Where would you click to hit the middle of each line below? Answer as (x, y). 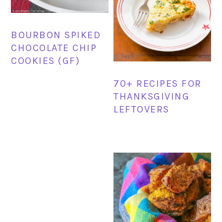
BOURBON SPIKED (56, 35)
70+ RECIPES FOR (158, 84)
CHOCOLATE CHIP (54, 48)
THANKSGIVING (152, 97)
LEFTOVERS (141, 110)
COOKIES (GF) (46, 61)
